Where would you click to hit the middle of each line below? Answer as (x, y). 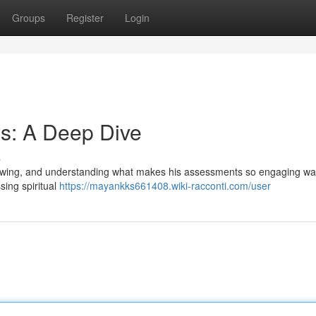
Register (85, 18)
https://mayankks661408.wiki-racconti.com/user (165, 186)
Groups (29, 18)
